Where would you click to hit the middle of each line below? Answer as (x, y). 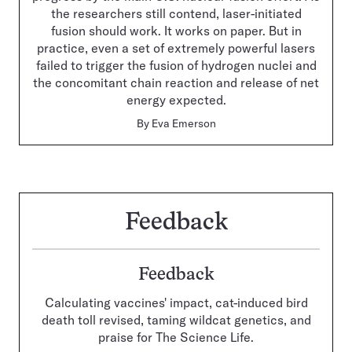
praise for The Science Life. (176, 337)
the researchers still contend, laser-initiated (176, 14)
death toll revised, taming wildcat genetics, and (176, 320)
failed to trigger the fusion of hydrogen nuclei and (176, 66)
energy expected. (176, 100)
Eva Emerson (183, 124)
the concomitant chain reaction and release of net (176, 83)
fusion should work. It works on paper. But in (176, 31)
